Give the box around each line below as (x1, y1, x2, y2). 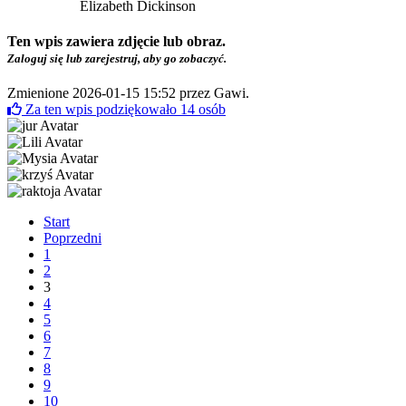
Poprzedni (43, 230, 101, 246)
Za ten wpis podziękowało (25, 101, 180, 118)
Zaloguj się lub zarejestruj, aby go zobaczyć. (7, 51, 227, 65)
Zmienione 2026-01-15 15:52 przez (7, 85, 214, 101)
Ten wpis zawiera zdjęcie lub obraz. (7, 33, 226, 49)
